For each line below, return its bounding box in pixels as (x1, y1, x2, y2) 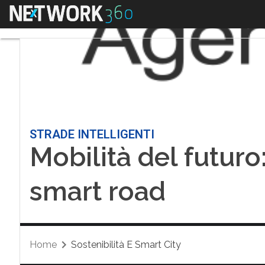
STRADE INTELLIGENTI (29, 127, 154, 141)
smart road (29, 176, 166, 207)
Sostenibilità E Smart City (70, 239, 181, 250)
